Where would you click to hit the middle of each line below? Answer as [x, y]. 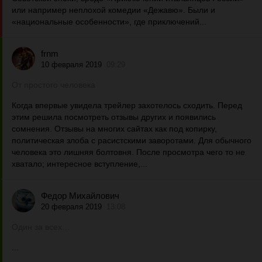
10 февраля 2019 [71, 64]
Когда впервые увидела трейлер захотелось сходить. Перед [127, 105]
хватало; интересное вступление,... [80, 164]
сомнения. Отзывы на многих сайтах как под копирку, [114, 129]
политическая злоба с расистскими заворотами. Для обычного [132, 140]
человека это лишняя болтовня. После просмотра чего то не [128, 152]
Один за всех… [41, 227]
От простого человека [54, 85]
